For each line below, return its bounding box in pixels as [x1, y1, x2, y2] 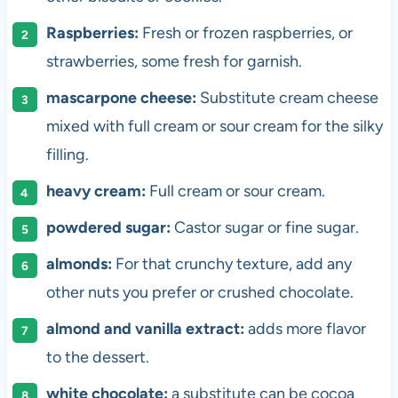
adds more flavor [247, 319, 366, 339]
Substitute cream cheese [195, 88, 378, 108]
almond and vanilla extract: [45, 319, 248, 339]
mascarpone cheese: [45, 88, 196, 108]
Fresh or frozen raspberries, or [141, 23, 353, 44]
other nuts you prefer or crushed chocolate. [45, 283, 354, 303]
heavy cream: [45, 181, 146, 202]
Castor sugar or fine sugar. [170, 218, 359, 238]
